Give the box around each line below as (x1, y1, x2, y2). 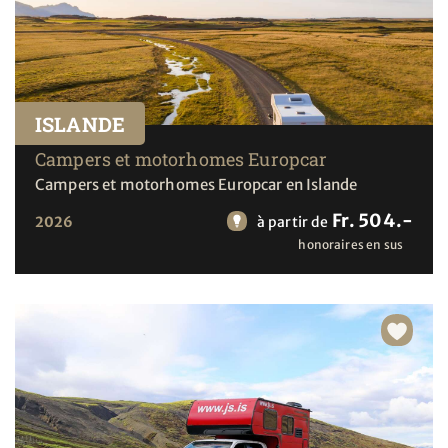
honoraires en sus (298, 237, 403, 253)
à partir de (256, 213, 329, 232)
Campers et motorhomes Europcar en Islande (35, 175, 358, 195)
